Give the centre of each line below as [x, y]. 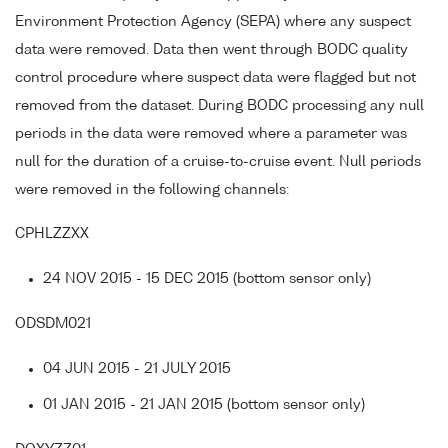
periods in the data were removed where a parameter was [211, 133]
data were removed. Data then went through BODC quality [211, 49]
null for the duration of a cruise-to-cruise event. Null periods [218, 161]
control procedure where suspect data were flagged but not [215, 77]
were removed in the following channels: [152, 189]
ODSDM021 [53, 323]
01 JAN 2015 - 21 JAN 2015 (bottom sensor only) [204, 404]
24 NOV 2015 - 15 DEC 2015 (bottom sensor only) [207, 279]
